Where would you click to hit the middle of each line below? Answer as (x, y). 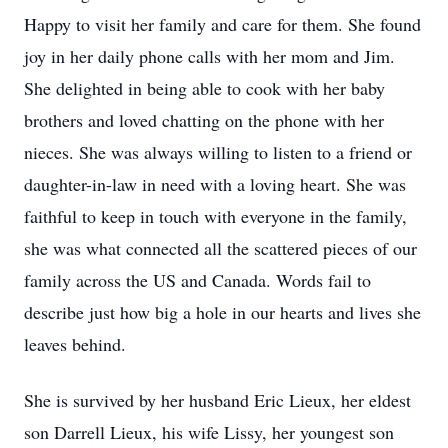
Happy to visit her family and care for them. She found (222, 24)
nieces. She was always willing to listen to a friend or (218, 152)
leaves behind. (75, 344)
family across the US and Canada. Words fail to (197, 280)
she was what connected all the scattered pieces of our (220, 248)
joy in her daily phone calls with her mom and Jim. (209, 56)
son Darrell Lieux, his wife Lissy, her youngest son (209, 432)
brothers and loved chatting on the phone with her (204, 120)
